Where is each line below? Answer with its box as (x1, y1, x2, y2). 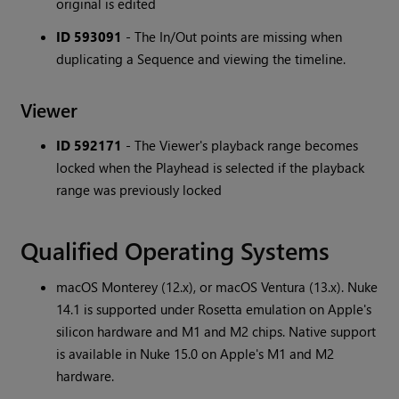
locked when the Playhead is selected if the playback (56, 159, 365, 177)
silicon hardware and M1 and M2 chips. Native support (56, 322, 377, 341)
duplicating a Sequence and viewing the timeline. (56, 50, 346, 69)
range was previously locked (56, 181, 223, 199)
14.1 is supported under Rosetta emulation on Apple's (56, 300, 372, 319)
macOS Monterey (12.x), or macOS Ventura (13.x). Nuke (56, 278, 379, 297)
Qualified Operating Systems (20, 233, 330, 267)
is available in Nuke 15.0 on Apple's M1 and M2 (56, 345, 335, 363)
